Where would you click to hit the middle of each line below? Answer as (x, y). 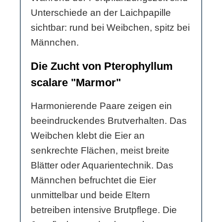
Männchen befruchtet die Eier (93, 180)
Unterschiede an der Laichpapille (101, 13)
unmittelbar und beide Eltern (90, 195)
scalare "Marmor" (76, 83)
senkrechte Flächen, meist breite (100, 151)
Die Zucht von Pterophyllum (102, 66)
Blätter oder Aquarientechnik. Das (102, 166)
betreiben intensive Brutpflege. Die (104, 210)
